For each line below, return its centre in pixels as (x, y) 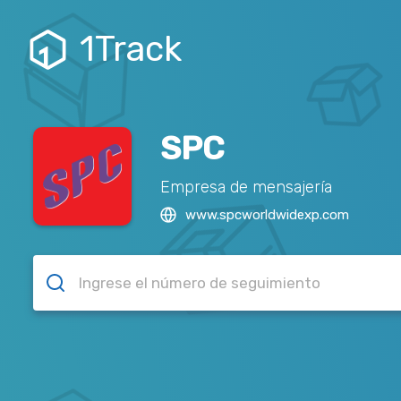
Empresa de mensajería (246, 187)
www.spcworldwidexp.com (267, 214)
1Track (131, 49)
